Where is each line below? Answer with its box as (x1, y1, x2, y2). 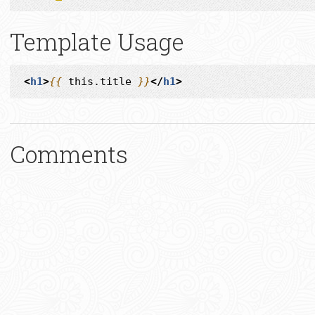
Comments (10, 139, 128, 169)
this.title (68, 75, 131, 88)
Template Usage (10, 26, 184, 57)
